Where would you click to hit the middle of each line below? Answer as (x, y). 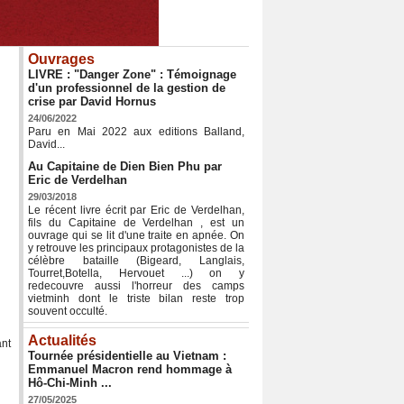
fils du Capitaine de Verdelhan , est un (136, 223)
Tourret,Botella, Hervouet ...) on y (136, 274)
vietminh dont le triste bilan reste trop (136, 299)
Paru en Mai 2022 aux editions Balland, (136, 132)
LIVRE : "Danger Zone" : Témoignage (132, 75)
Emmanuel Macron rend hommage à (130, 370)
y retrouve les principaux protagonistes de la (136, 248)
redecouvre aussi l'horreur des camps (136, 286)
